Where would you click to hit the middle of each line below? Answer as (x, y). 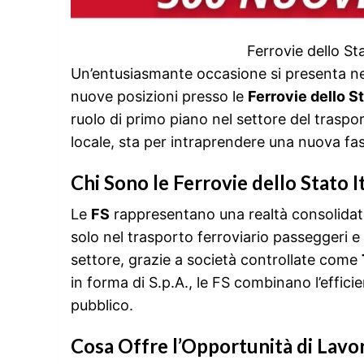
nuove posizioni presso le (159, 96)
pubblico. (102, 305)
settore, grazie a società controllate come (216, 259)
